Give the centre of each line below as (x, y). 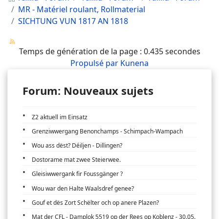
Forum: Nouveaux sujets (88, 91)
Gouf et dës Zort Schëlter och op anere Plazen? (96, 202)
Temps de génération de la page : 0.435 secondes (109, 52)
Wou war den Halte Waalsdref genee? (83, 188)
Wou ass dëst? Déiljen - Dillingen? (77, 146)
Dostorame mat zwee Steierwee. (77, 160)
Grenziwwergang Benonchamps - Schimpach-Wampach (108, 131)
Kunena (134, 63)
